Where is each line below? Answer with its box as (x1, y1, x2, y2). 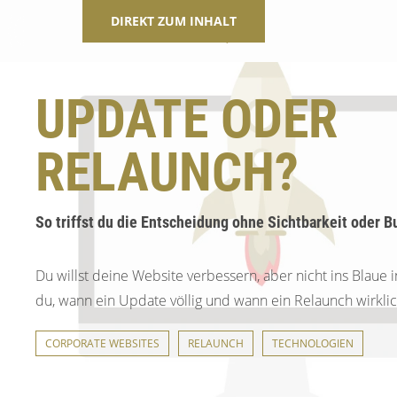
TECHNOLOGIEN (272, 336, 354, 351)
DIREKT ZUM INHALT (111, 12, 237, 29)
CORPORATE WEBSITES (45, 336, 160, 351)
